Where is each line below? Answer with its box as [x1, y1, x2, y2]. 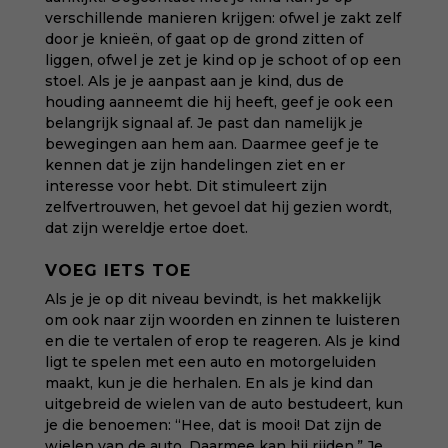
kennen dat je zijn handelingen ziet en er [44, 156, 345, 174]
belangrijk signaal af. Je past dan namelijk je [44, 114, 363, 132]
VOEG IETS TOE [44, 261, 191, 280]
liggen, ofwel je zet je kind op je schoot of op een [44, 51, 401, 69]
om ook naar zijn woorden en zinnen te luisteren [44, 311, 400, 329]
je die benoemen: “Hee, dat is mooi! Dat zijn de [44, 416, 382, 434]
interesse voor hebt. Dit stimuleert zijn [44, 177, 327, 195]
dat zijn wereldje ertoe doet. [44, 219, 248, 237]
